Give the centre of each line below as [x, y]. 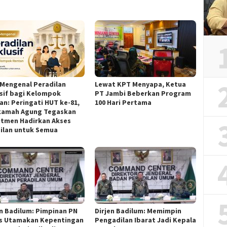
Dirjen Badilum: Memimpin [138, 211]
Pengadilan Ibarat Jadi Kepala [146, 220]
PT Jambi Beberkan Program [143, 93]
